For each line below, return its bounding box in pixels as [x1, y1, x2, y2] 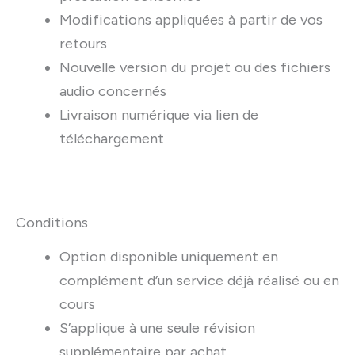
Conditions [16, 213, 88, 231]
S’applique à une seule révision [59, 319, 255, 337]
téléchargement [59, 130, 164, 148]
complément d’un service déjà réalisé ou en [59, 271, 339, 289]
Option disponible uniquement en [59, 247, 278, 265]
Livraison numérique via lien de [59, 106, 258, 124]
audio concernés [59, 82, 166, 101]
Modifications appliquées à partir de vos [59, 11, 323, 29]
